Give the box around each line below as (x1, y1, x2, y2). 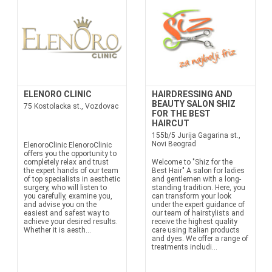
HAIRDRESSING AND (152, 89, 233, 99)
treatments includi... (152, 243, 217, 251)
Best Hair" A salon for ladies (152, 166, 245, 175)
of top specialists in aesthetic (23, 175, 120, 183)
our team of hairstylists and (152, 209, 244, 217)
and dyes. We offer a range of (152, 234, 248, 243)
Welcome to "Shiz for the (152, 158, 233, 166)
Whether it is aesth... (23, 226, 91, 234)
